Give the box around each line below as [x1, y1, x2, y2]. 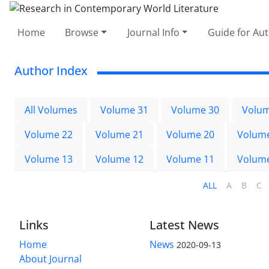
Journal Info [127, 25, 180, 39]
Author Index [14, 62, 88, 79]
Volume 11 [166, 152, 214, 166]
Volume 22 [25, 127, 73, 141]
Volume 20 [166, 127, 214, 141]
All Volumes [25, 103, 77, 116]
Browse [65, 25, 99, 39]
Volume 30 [171, 103, 219, 116]
